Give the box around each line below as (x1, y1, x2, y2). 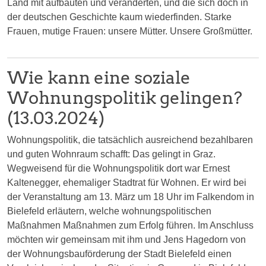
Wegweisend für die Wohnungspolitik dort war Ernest (7, 163, 230, 173)
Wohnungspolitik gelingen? (7, 87, 242, 108)
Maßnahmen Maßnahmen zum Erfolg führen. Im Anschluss (7, 220, 254, 230)
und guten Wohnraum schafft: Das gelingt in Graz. (7, 148, 216, 159)
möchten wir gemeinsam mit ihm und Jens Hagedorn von (7, 234, 246, 245)
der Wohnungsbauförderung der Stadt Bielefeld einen (7, 248, 232, 259)
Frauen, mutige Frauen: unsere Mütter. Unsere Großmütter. (7, 26, 252, 36)
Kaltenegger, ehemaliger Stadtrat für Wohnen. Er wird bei (7, 177, 246, 188)
